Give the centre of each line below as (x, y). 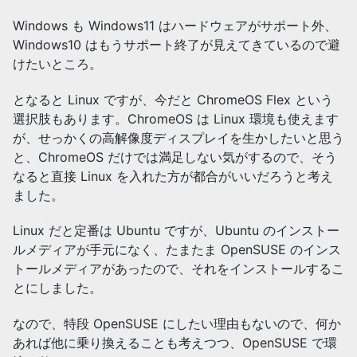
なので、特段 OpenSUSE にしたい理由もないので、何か (177, 324)
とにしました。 (57, 288)
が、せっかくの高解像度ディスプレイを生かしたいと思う (178, 137)
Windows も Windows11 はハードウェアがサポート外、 (175, 25)
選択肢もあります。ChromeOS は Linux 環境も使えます (176, 118)
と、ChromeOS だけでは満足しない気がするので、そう (175, 157)
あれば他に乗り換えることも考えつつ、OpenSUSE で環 (175, 343)
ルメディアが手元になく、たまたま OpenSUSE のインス (177, 250)
